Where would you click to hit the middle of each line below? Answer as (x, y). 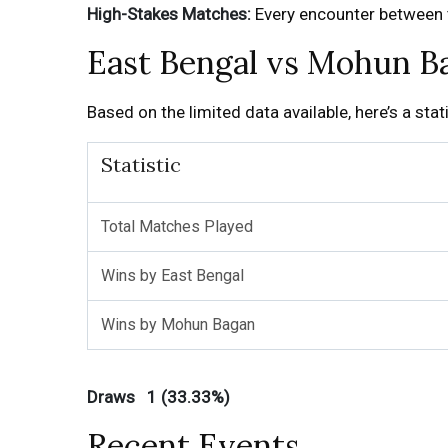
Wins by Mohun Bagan (178, 324)
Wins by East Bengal (172, 275)
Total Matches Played (177, 226)
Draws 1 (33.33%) (158, 397)
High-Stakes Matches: (169, 14)
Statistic (141, 164)
